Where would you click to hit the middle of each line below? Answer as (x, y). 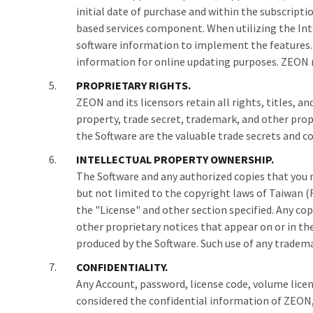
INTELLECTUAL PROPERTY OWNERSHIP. (175, 159)
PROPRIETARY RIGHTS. (133, 85)
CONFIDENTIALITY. (122, 267)
